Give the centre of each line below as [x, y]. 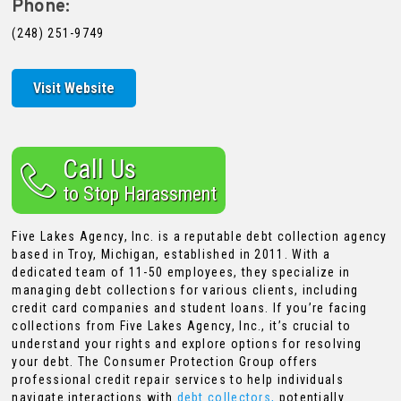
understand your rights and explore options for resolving [187, 344]
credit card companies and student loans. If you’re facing [190, 308]
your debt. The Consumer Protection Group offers [165, 362]
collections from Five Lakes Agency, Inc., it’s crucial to [182, 326]
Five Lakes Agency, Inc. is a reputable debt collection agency [200, 237]
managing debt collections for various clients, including [185, 290]
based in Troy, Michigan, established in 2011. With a [171, 255]
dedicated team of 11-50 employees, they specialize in [181, 273]
